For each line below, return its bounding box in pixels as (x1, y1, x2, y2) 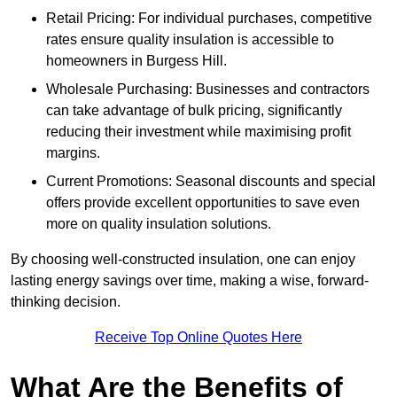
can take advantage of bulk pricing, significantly (46, 103, 342, 119)
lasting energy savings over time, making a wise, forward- (11, 273, 369, 289)
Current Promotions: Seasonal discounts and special (46, 174, 376, 190)
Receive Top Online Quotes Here (95, 330, 302, 346)
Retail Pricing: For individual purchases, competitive (46, 11, 372, 27)
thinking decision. (11, 294, 121, 310)
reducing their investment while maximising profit (46, 124, 351, 140)
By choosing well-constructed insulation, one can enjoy (11, 252, 355, 268)
